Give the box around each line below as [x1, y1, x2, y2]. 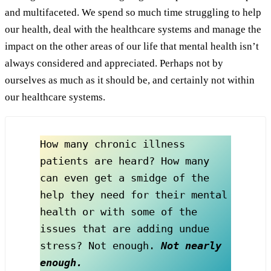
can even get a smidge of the [40, 171, 209, 184]
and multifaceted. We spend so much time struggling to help [5, 7, 261, 19]
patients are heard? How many [40, 154, 209, 167]
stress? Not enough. [40, 239, 161, 252]
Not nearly [161, 239, 221, 252]
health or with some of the [40, 205, 197, 218]
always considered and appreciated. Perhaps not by [5, 57, 223, 70]
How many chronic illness [40, 137, 185, 150]
